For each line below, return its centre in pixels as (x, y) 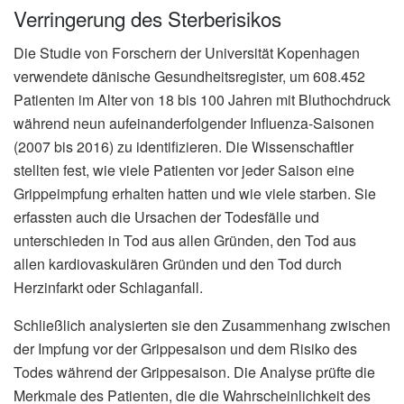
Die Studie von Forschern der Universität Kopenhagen (187, 53)
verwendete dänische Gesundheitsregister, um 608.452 (189, 77)
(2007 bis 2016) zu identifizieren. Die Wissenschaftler (184, 147)
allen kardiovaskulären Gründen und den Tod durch (178, 264)
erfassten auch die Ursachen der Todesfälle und (166, 217)
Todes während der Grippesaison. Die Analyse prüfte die (194, 372)
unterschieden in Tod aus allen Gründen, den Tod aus (185, 241)
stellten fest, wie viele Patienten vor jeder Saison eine (184, 170)
